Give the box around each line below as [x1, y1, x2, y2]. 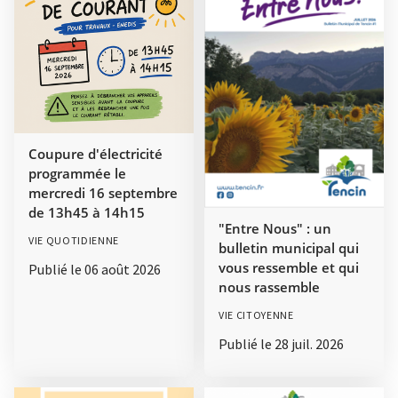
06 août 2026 [84, 259, 161, 278]
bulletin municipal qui [219, 239, 359, 258]
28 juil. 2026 [275, 335, 344, 354]
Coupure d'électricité [28, 144, 163, 163]
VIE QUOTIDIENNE [28, 233, 119, 247]
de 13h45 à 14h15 [28, 203, 145, 221]
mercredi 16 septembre [28, 183, 178, 202]
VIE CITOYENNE [219, 308, 294, 322]
